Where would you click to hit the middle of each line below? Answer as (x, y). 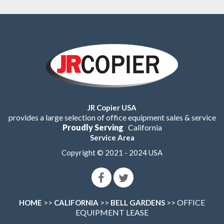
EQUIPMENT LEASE (112, 212)
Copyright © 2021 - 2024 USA (112, 153)
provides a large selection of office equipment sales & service (112, 117)
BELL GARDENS (138, 203)
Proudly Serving (93, 127)
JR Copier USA (112, 108)
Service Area (112, 138)
